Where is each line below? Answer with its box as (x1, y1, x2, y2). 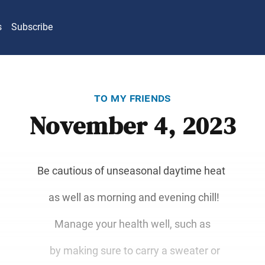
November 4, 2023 (29, 111, 236, 141)
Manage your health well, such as (54, 217, 211, 230)
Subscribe (11, 21, 53, 33)
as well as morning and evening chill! (43, 190, 222, 203)
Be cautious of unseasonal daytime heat (37, 164, 228, 177)
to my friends (93, 90, 172, 105)
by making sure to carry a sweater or (45, 244, 220, 257)
